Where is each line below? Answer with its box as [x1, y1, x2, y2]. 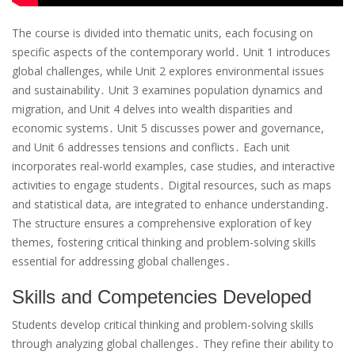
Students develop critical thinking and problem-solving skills [12, 316, 314, 332]
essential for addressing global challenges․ [12, 253, 231, 269]
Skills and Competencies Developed [12, 285, 311, 307]
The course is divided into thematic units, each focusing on [12, 25, 313, 40]
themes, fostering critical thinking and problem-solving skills [12, 234, 316, 250]
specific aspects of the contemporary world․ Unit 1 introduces [12, 44, 330, 59]
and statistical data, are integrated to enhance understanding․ [12, 196, 330, 212]
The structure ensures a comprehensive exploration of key [12, 215, 311, 231]
